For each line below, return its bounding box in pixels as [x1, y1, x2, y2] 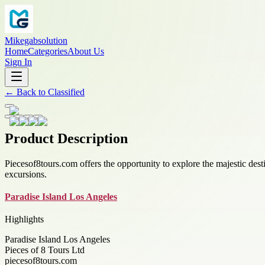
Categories [28, 46, 67, 56]
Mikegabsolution [5, 35, 67, 46]
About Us [67, 46, 104, 56]
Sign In [5, 57, 32, 67]
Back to [14, 87, 48, 97]
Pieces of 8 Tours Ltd [5, 244, 85, 255]
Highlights [5, 214, 44, 224]
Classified [48, 87, 85, 97]
